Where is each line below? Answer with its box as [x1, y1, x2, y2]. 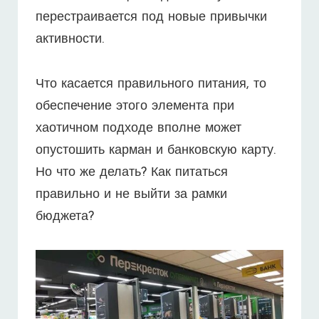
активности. [36, 33, 104, 47]
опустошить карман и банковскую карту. [36, 143, 276, 157]
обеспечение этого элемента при [36, 99, 234, 113]
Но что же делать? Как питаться [36, 165, 228, 179]
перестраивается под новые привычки [36, 11, 267, 25]
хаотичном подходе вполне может [36, 121, 241, 135]
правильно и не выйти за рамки [36, 187, 227, 202]
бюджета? [36, 209, 94, 224]
